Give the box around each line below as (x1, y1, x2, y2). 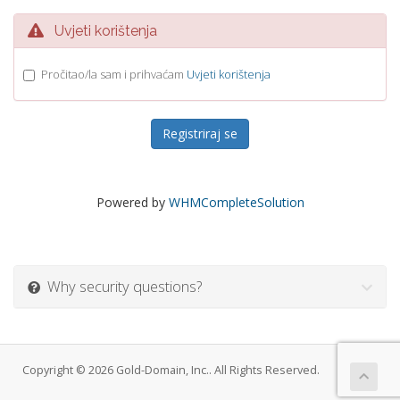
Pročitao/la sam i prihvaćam (41, 66, 187, 82)
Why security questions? (40, 276, 202, 296)
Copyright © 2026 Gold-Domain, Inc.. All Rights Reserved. (22, 362, 320, 378)
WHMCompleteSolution (168, 194, 304, 211)
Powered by (96, 194, 169, 211)
